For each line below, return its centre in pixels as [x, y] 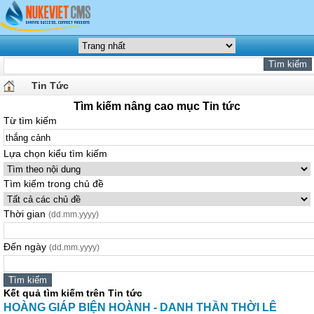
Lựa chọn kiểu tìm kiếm [55, 153]
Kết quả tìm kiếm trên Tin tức [73, 293]
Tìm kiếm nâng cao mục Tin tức [157, 106]
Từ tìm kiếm [30, 121]
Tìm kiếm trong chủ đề [54, 184]
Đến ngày [26, 247]
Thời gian [26, 214]
